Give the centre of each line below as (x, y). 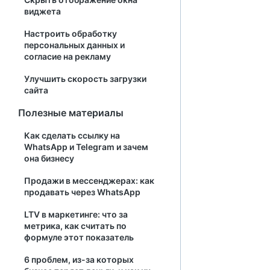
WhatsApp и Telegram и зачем (86, 147)
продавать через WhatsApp (82, 192)
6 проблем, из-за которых (79, 259)
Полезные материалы (71, 113)
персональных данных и (74, 45)
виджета (42, 11)
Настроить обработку (71, 33)
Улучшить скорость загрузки (85, 79)
